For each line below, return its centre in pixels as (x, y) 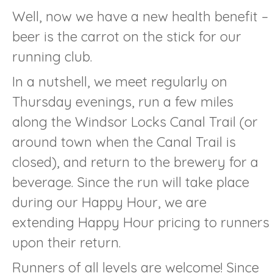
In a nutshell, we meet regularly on (120, 81)
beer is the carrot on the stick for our (127, 36)
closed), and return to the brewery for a (135, 162)
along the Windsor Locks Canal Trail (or (135, 122)
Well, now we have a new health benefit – (140, 16)
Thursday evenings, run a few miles (123, 101)
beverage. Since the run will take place (131, 182)
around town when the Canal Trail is (124, 142)
